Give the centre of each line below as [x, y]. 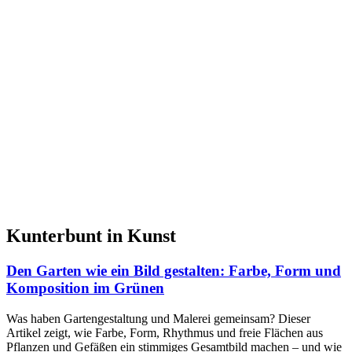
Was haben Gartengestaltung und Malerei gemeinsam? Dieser [158, 318]
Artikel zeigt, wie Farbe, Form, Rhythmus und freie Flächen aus [165, 332]
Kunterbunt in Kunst [91, 236]
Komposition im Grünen [85, 288]
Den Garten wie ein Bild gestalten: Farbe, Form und [174, 271]
